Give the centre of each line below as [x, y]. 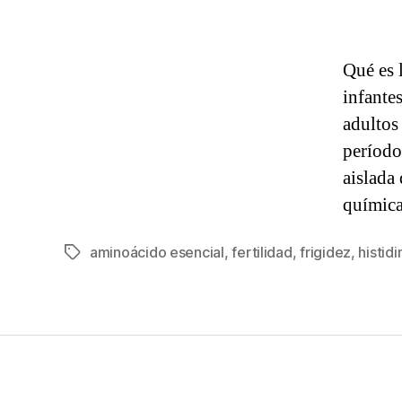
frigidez [325, 253]
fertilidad [262, 253]
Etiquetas [95, 254]
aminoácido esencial [157, 253]
